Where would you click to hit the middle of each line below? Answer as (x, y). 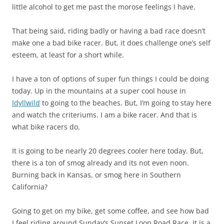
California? (30, 187)
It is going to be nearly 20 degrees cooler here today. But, (108, 151)
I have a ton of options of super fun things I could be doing (110, 79)
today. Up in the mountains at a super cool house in (99, 91)
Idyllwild (26, 103)
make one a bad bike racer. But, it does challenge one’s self (111, 43)
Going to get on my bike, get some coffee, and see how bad (110, 211)
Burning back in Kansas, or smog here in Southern (96, 175)
